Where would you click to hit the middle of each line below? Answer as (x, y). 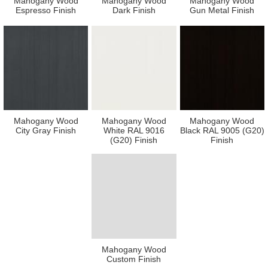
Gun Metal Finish (222, 10)
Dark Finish (134, 10)
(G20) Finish (134, 140)
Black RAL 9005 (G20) (222, 131)
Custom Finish (134, 259)
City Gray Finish (46, 131)
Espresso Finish (46, 10)
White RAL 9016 (134, 131)
